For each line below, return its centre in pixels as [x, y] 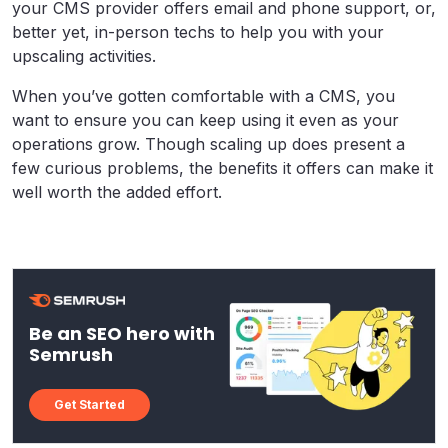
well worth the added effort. [117, 191]
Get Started [89, 404]
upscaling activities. [84, 55]
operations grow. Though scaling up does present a [208, 143]
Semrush [71, 354]
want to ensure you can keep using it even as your [205, 119]
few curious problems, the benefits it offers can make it [222, 167]
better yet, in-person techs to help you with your [198, 31]
